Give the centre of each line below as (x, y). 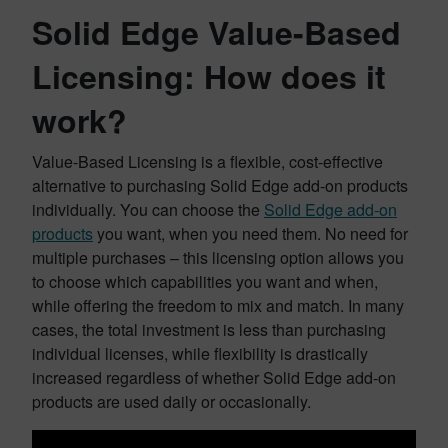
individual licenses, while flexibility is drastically (200, 353)
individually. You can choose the (148, 209)
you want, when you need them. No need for (250, 233)
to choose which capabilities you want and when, (205, 281)
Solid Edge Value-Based (216, 32)
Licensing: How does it (209, 76)
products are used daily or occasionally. (171, 401)
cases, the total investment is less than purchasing (209, 329)
